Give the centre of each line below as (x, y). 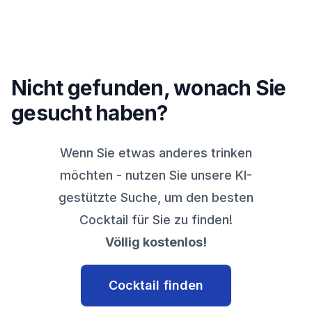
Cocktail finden (156, 285)
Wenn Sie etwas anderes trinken (156, 153)
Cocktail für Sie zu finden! (156, 219)
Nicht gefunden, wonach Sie (149, 87)
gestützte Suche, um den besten (156, 197)
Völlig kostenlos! (156, 242)
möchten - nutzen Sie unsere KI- (156, 175)
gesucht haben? (89, 112)
